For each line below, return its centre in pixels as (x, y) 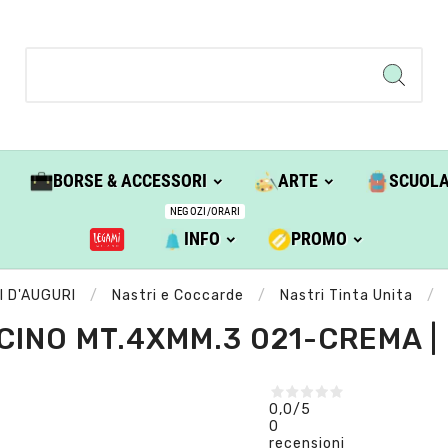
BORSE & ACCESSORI (129, 181)
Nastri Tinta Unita (346, 296)
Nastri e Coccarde (177, 296)
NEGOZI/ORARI (205, 212)
